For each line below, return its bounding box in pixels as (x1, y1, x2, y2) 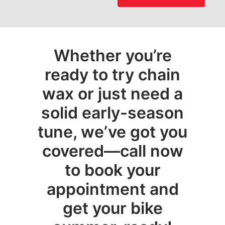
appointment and (46, 179, 179, 199)
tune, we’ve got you (38, 122, 187, 142)
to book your (64, 160, 161, 180)
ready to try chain (45, 65, 180, 85)
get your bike (62, 198, 163, 218)
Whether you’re (53, 46, 172, 66)
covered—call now (42, 141, 183, 161)
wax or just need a (42, 84, 183, 104)
